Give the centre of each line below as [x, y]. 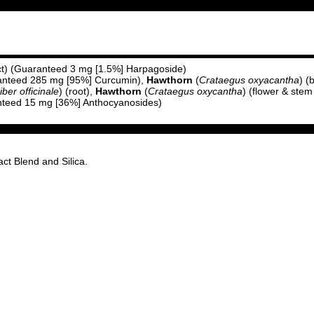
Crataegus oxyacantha [249, 80]
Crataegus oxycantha [195, 91]
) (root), [77, 91]
